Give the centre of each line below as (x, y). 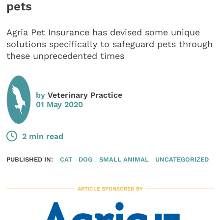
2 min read (43, 136)
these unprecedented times (66, 56)
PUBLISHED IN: (30, 159)
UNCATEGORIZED (182, 159)
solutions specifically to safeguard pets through (110, 44)
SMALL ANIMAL (124, 159)
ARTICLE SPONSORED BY (110, 189)
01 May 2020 (60, 104)
